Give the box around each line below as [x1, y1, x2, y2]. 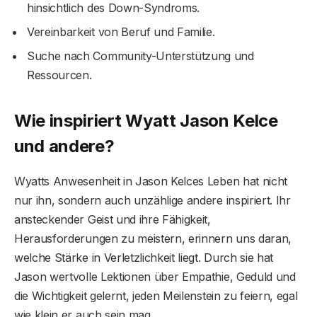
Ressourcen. [27, 68, 92, 83]
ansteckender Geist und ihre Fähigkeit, [14, 212, 211, 226]
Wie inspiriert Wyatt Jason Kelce [14, 110, 278, 131]
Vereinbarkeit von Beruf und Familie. [27, 25, 215, 40]
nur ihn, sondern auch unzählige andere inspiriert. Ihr [14, 192, 291, 207]
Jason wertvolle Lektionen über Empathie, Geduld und [14, 269, 296, 284]
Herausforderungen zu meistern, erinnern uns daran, [14, 231, 292, 246]
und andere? [14, 135, 115, 156]
